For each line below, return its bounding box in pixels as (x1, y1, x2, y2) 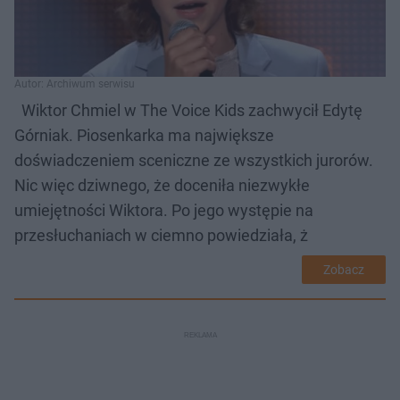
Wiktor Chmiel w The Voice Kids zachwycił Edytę (14, 101, 362, 121)
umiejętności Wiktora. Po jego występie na (14, 201, 313, 221)
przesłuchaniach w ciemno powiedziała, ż (14, 226, 308, 246)
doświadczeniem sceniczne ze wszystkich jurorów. (14, 151, 373, 171)
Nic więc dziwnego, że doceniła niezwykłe (14, 176, 310, 196)
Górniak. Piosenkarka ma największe (14, 126, 274, 146)
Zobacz (323, 262, 364, 278)
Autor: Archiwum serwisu (14, 78, 135, 91)
